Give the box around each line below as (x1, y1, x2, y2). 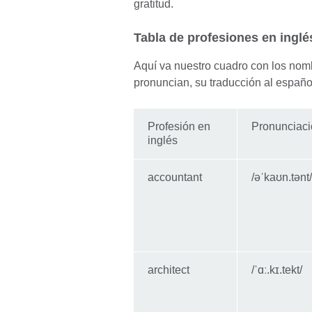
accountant (148, 171, 202, 183)
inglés (148, 134, 178, 146)
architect (148, 263, 192, 276)
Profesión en (148, 120, 210, 132)
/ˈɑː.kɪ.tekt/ (251, 263, 302, 276)
